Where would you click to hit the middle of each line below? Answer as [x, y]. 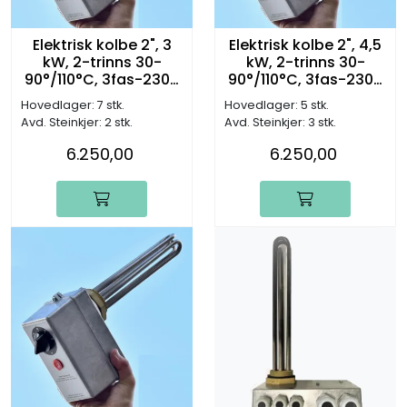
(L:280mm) [102, 97]
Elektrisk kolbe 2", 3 [97, 45]
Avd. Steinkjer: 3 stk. [280, 123]
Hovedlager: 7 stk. [73, 105]
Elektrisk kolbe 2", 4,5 [294, 45]
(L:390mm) [305, 97]
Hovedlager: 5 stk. [277, 105]
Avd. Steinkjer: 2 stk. [77, 123]
